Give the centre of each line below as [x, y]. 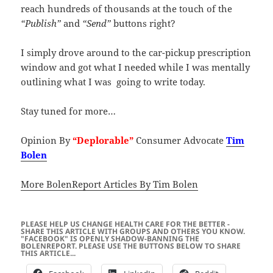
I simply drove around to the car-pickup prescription [136, 52]
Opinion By [47, 140]
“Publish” [41, 23]
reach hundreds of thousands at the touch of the [127, 8]
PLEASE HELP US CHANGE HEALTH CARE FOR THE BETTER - [126, 224]
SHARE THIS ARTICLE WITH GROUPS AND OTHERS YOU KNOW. [133, 231]
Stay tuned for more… [69, 111]
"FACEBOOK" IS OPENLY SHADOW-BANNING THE [110, 238]
